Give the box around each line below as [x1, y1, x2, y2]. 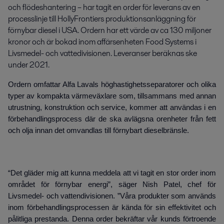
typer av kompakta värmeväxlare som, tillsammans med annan [8, 92, 216, 100]
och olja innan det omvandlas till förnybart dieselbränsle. [8, 126, 189, 135]
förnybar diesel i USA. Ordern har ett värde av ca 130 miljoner [8, 24, 211, 36]
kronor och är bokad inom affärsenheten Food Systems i [8, 36, 196, 48]
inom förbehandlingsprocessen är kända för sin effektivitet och [8, 203, 216, 212]
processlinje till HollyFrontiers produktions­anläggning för [8, 13, 196, 25]
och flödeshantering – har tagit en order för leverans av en [8, 1, 200, 13]
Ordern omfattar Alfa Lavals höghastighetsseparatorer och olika [8, 80, 216, 89]
